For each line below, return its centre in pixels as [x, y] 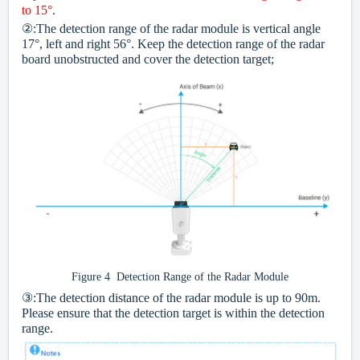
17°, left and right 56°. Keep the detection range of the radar [173, 44]
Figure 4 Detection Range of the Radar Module [180, 277]
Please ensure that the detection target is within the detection [173, 313]
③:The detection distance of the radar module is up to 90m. [171, 298]
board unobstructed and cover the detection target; [148, 59]
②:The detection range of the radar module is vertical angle [171, 29]
